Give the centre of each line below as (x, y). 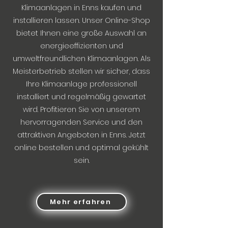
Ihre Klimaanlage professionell (81, 84)
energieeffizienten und (81, 46)
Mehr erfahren (80, 202)
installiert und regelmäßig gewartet (81, 97)
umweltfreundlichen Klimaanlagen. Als (81, 59)
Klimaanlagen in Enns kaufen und (81, 8)
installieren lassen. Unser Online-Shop (81, 20)
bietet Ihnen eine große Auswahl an (81, 33)
